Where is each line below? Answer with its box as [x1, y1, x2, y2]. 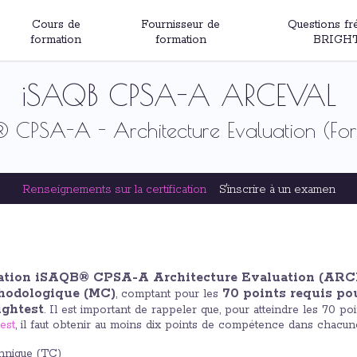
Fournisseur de [141, 18, 221, 32]
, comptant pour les [116, 287, 222, 301]
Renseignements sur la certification [22, 182, 206, 197]
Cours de [31, 18, 80, 32]
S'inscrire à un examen [218, 182, 335, 197]
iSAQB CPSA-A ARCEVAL [21, 78, 336, 112]
